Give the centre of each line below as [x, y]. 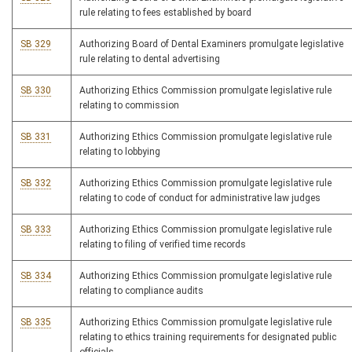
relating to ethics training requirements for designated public [208, 337]
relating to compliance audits [141, 291]
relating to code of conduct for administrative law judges [200, 198]
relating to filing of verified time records [163, 245]
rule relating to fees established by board [165, 13]
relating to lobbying [120, 152]
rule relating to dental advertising [150, 59]
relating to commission [129, 106]
